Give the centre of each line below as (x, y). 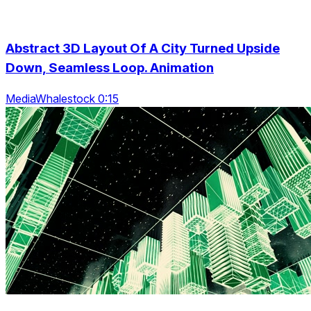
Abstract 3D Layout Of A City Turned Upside (143, 48)
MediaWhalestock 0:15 (62, 99)
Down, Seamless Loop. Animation (110, 67)
